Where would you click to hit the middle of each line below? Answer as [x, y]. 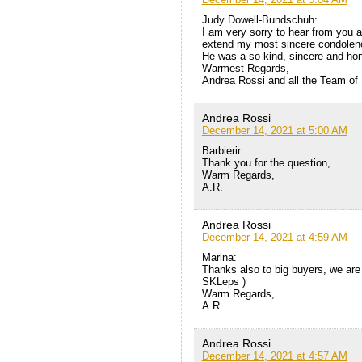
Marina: [219, 258]
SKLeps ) [223, 282]
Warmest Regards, [245, 69]
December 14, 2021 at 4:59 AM [274, 238]
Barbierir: [223, 151]
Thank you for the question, [266, 163]
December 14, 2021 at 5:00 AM [274, 131]
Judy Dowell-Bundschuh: [259, 20]
